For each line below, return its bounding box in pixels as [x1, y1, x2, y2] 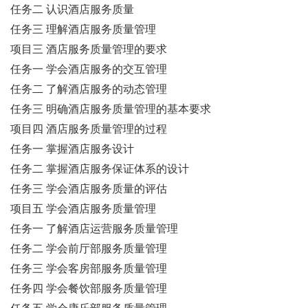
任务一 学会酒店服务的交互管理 [10, 65, 167, 76]
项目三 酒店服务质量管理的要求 [10, 45, 167, 56]
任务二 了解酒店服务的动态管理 [10, 85, 167, 96]
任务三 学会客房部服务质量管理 [10, 264, 167, 276]
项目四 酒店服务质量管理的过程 [10, 124, 167, 136]
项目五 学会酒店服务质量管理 [10, 204, 156, 216]
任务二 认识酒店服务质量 [10, 5, 134, 16]
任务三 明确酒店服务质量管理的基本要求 [10, 104, 211, 116]
